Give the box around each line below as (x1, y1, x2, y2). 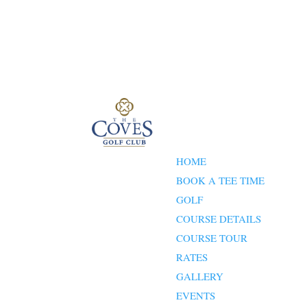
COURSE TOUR (176, 231, 248, 245)
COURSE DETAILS (176, 212, 262, 226)
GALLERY (176, 269, 224, 284)
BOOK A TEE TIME (176, 173, 265, 188)
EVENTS (176, 288, 216, 303)
